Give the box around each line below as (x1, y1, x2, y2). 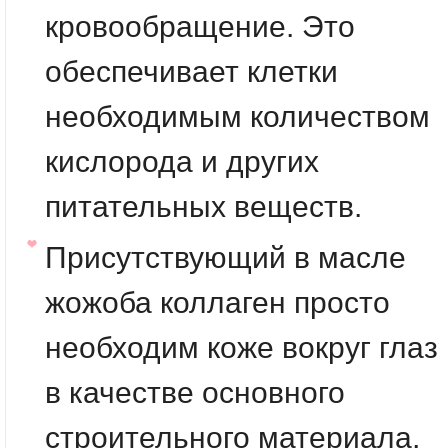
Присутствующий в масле (45, 240, 406, 274)
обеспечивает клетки (45, 54, 338, 88)
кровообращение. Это (45, 9, 355, 43)
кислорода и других (45, 144, 319, 178)
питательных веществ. (45, 189, 362, 223)
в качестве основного (45, 375, 345, 409)
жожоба (45, 285, 152, 319)
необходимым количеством (45, 99, 430, 133)
